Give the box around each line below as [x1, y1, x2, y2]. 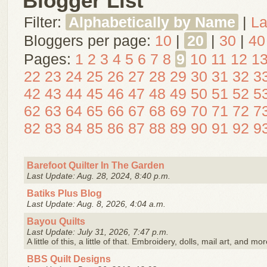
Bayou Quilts [27, 216, 85, 226]
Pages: [24, 51, 71, 67]
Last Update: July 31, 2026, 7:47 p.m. [27, 227, 169, 237]
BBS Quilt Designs [27, 253, 111, 264]
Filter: [24, 14, 61, 30]
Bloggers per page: [24, 32, 151, 49]
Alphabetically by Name [69, 14, 235, 30]
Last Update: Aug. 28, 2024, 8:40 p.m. [27, 171, 170, 181]
